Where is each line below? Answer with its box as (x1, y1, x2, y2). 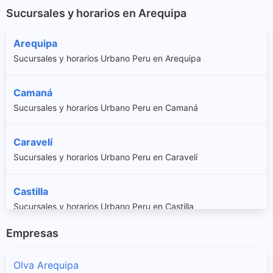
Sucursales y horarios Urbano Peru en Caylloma (13, 250, 202, 261)
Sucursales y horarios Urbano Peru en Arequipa (13, 52, 201, 63)
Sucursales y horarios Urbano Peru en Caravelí (13, 151, 197, 162)
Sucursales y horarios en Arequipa (6, 7, 186, 20)
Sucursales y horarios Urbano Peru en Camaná (13, 102, 198, 113)
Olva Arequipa (13, 259, 79, 272)
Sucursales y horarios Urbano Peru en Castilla (13, 200, 194, 211)
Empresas (6, 226, 58, 239)
